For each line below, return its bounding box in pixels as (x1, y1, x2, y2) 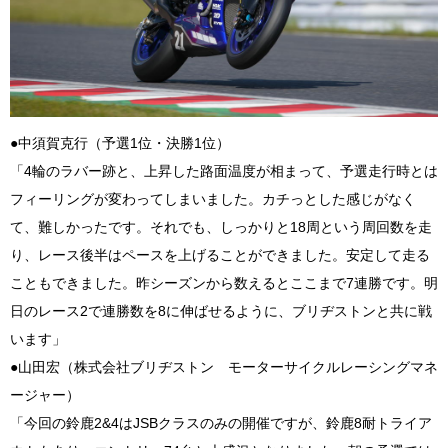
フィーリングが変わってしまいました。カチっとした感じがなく (10, 190, 416, 207)
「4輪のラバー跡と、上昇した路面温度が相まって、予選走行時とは (10, 162, 438, 179)
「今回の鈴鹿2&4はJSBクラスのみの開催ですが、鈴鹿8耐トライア (10, 414, 432, 431)
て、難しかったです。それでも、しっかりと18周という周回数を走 (10, 218, 432, 235)
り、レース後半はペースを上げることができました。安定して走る (10, 246, 430, 263)
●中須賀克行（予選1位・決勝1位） (10, 134, 230, 151)
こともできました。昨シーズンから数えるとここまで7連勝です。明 (10, 274, 438, 291)
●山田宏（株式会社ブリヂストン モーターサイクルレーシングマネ (10, 358, 438, 375)
